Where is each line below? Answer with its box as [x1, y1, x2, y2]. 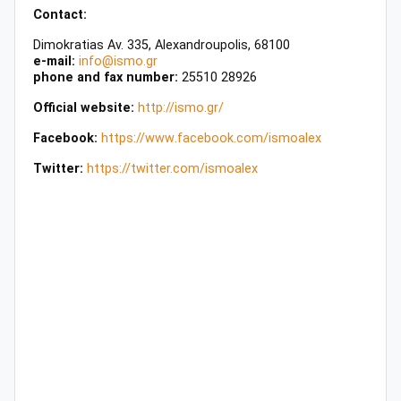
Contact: [33, 6, 87, 22]
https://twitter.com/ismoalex [87, 160, 258, 176]
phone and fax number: [33, 69, 178, 85]
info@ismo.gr [79, 53, 158, 69]
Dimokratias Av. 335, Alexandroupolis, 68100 [33, 37, 290, 53]
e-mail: [33, 53, 79, 69]
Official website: [33, 99, 134, 115]
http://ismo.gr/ [138, 99, 224, 115]
